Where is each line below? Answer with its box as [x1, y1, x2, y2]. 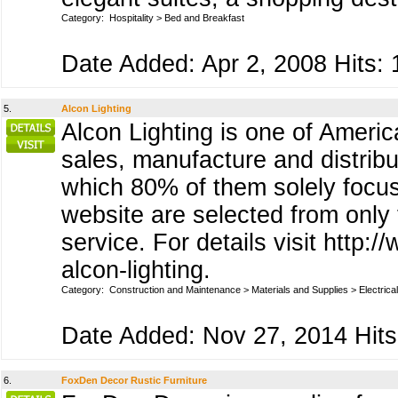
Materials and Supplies [251, 284, 348, 295]
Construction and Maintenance [109, 284, 241, 295]
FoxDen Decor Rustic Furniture [61, 375, 207, 386]
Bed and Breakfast [164, 12, 244, 23]
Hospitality [109, 12, 154, 23]
